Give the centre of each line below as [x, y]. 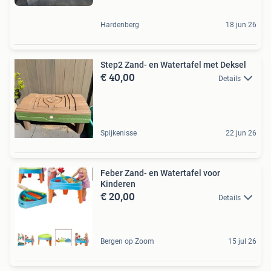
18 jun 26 [241, 25]
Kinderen [118, 184]
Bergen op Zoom [127, 241]
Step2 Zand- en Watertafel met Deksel [173, 65]
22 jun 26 [241, 133]
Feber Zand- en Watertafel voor [160, 173]
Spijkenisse [119, 133]
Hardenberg [120, 25]
